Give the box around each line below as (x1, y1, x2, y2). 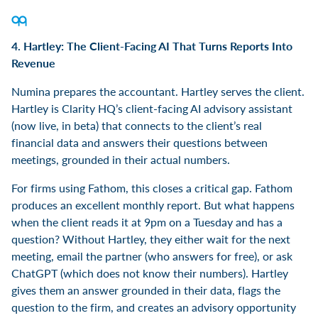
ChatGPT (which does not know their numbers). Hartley (11, 264, 288, 281)
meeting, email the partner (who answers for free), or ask (11, 247, 292, 264)
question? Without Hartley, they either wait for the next (11, 230, 290, 247)
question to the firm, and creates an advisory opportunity (11, 298, 296, 315)
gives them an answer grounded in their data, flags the (11, 281, 280, 298)
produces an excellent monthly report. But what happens (11, 196, 295, 213)
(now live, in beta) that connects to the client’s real (11, 116, 262, 133)
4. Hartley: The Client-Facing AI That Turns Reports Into (11, 37, 292, 54)
